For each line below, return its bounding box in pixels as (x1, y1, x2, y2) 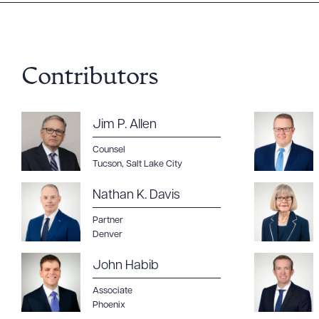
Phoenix (93, 300, 125, 310)
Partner (93, 216, 123, 225)
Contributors (21, 66, 158, 90)
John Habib (93, 259, 159, 273)
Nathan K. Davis (93, 189, 180, 202)
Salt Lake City (126, 159, 182, 169)
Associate (93, 286, 132, 296)
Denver (93, 230, 122, 239)
